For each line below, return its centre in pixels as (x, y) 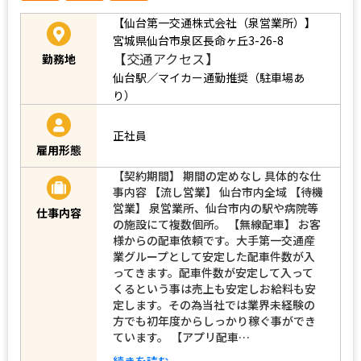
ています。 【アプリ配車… (181, 336)
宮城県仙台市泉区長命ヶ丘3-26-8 (198, 40)
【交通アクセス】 (166, 58)
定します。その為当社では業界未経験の (214, 304)
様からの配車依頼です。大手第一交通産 (214, 240)
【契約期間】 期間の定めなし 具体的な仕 (217, 175)
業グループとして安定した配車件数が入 (214, 256)
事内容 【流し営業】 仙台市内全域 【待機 (218, 191)
